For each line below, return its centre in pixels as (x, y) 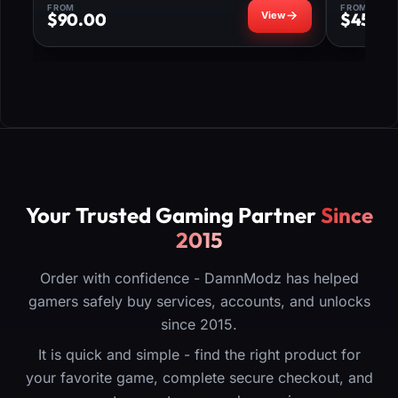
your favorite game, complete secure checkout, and (199, 378)
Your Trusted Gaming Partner (173, 215)
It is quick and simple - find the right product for (199, 355)
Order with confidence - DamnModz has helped (199, 279)
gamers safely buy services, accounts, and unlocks (199, 302)
